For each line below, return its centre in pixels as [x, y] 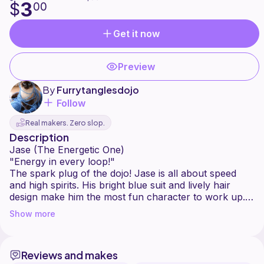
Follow [71, 103]
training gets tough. [52, 221]
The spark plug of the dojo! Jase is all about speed [123, 174]
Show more [32, 214]
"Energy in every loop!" [62, 162]
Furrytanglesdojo [98, 90]
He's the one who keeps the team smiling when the [124, 209]
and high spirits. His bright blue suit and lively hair [120, 185]
